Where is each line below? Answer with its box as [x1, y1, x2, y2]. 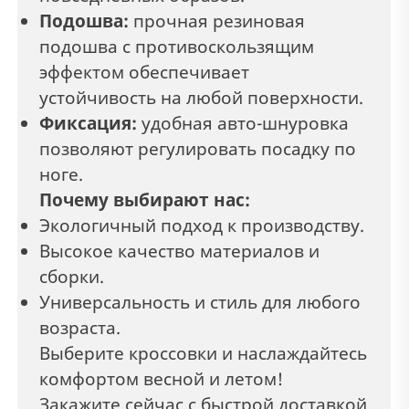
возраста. [39, 316, 121, 341]
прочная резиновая [129, 9, 305, 34]
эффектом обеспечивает [39, 60, 249, 85]
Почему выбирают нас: [39, 188, 250, 213]
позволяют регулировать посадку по [39, 137, 356, 162]
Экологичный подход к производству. [39, 214, 364, 238]
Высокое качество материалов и [39, 239, 320, 264]
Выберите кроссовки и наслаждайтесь [39, 341, 367, 366]
